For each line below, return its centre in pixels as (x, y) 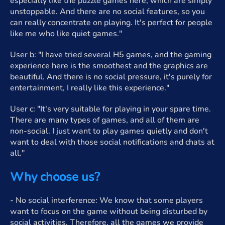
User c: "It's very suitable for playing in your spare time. (110, 109)
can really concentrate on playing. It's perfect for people (111, 23)
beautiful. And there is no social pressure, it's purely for (111, 77)
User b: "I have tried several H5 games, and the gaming (111, 55)
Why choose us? (55, 177)
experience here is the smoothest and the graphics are (109, 66)
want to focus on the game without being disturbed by (109, 211)
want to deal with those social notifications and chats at (112, 142)
